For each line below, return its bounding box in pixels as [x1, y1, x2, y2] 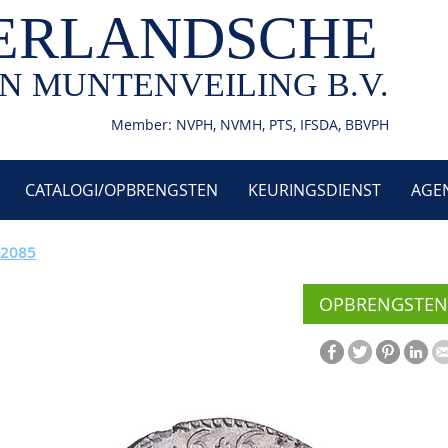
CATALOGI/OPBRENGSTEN [25, 179, 218, 201]
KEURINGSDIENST [248, 179, 381, 201]
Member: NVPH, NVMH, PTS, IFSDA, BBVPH [111, 115, 389, 134]
